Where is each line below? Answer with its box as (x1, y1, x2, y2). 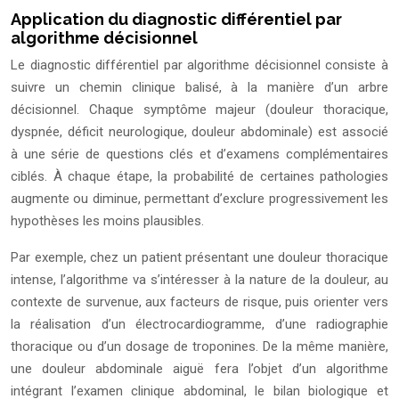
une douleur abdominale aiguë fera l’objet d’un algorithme (11, 361, 388, 378)
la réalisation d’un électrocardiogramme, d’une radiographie (11, 316, 388, 333)
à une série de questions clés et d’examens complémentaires (11, 146, 388, 163)
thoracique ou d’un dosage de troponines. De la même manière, (11, 338, 388, 355)
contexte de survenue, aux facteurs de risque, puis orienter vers (11, 294, 388, 311)
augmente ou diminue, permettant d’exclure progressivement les (11, 191, 388, 208)
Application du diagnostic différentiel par (11, 10, 342, 29)
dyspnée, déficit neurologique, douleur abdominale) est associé (11, 124, 388, 141)
